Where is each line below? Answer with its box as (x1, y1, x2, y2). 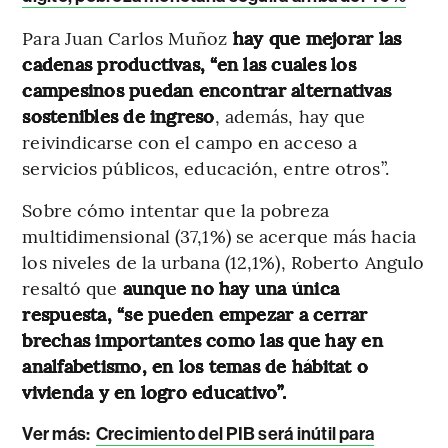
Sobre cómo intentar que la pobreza (22, 197, 329, 223)
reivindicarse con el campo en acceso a (22, 129, 358, 155)
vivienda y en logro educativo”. (22, 379, 286, 405)
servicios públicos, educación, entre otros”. (22, 155, 389, 181)
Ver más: (22, 423, 91, 446)
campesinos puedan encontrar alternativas (22, 77, 391, 103)
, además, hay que (214, 103, 366, 129)
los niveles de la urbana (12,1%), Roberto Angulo (22, 249, 425, 275)
